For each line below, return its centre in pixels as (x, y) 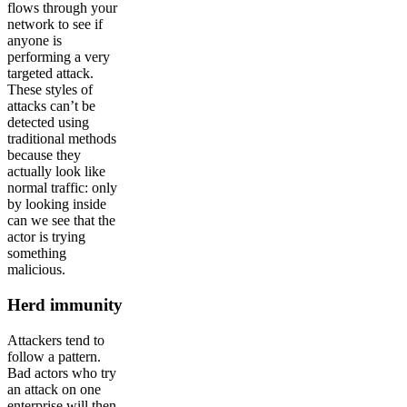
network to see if (55, 25)
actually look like (56, 172)
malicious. (36, 270)
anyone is (35, 41)
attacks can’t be (51, 106)
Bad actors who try (62, 372)
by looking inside (57, 204)
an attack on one (54, 389)
